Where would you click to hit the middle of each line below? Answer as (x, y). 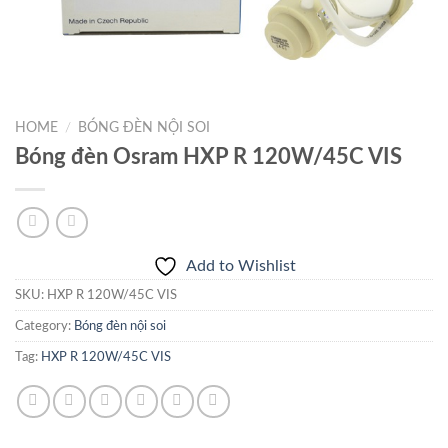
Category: (44, 326)
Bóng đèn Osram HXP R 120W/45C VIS (208, 156)
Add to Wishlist (240, 266)
